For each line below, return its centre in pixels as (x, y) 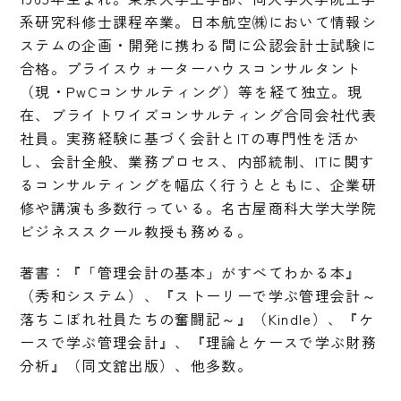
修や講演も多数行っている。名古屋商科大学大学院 (198, 207)
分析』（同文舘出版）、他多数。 (137, 365)
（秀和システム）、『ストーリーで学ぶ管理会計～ (198, 295)
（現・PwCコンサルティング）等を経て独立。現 (191, 91)
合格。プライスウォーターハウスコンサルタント (191, 68)
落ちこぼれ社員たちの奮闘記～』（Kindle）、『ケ (197, 318)
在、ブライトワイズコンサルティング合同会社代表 (198, 114)
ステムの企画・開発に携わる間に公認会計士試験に (198, 44)
